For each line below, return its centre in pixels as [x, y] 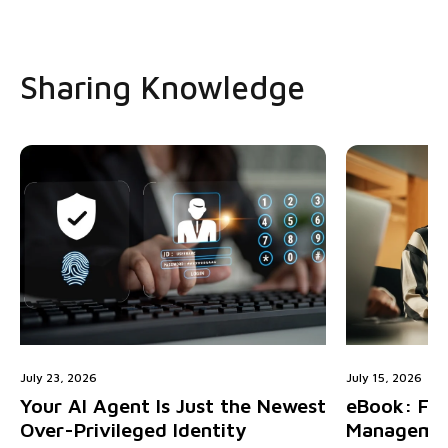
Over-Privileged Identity [133, 430]
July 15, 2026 [384, 378]
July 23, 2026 [58, 378]
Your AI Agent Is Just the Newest [173, 406]
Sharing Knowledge [162, 87]
